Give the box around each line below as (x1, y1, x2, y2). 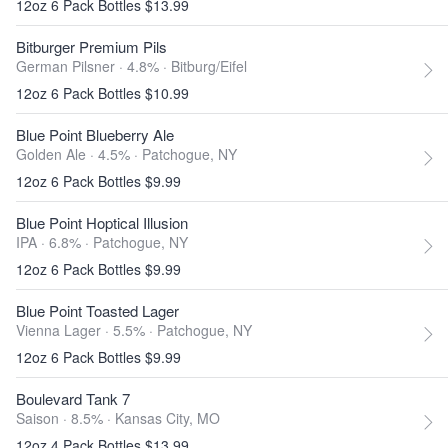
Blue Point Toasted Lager (16, 300, 179, 321)
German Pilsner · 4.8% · (16, 56, 171, 76)
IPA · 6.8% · (16, 232, 93, 252)
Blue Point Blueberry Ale (16, 124, 174, 145)
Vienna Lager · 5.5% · (16, 320, 157, 340)
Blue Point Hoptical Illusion (16, 212, 188, 233)
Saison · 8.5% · (16, 408, 115, 428)
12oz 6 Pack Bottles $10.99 (16, 83, 189, 103)
